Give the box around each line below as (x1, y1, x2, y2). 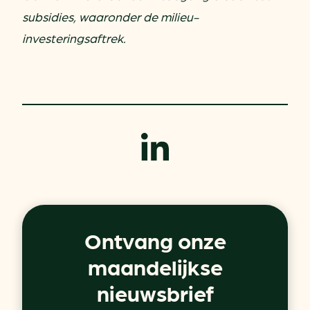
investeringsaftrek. (22, 30, 126, 45)
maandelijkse (87, 252, 223, 280)
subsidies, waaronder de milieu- (22, 8, 199, 24)
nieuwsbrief (96, 278, 214, 306)
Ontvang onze (84, 226, 226, 253)
